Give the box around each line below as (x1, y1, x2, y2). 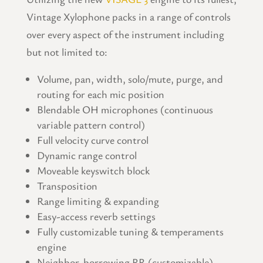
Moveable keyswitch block (36, 163, 150, 178)
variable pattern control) (36, 117, 145, 132)
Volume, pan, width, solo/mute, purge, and (36, 72, 223, 86)
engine (36, 240, 66, 254)
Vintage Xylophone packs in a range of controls (26, 9, 231, 24)
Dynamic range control (36, 148, 137, 163)
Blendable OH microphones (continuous (36, 102, 213, 117)
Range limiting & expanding (36, 194, 159, 208)
